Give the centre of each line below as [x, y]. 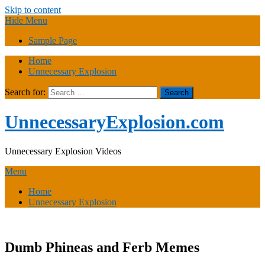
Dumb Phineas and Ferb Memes [102, 247]
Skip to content [33, 10]
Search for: [25, 92]
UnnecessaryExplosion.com [114, 122]
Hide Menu [26, 20]
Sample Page [53, 41]
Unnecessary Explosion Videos [63, 151]
